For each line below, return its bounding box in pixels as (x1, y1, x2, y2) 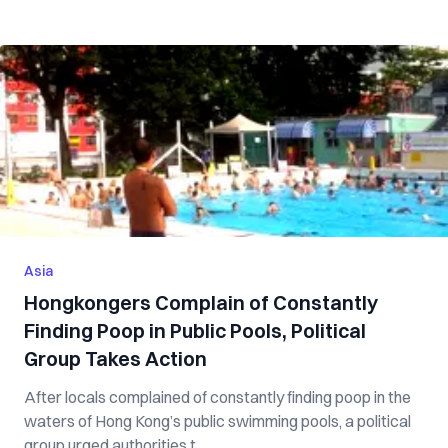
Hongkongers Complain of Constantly (24, 290, 378, 315)
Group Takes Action (24, 346, 207, 371)
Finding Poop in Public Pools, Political (24, 318, 366, 343)
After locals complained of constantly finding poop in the (24, 387, 411, 407)
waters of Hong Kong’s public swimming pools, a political (24, 411, 411, 431)
